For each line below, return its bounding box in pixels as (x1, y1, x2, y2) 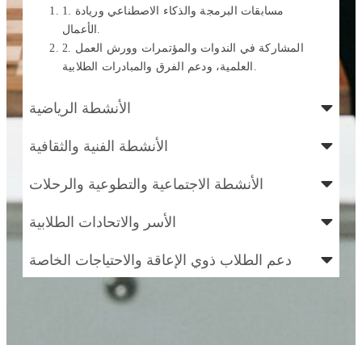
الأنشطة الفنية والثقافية (29, 135, 168, 156)
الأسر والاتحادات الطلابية (29, 211, 176, 232)
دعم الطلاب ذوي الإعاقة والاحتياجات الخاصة (29, 249, 292, 270)
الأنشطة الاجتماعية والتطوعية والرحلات (29, 173, 263, 194)
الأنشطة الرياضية (29, 97, 131, 118)
